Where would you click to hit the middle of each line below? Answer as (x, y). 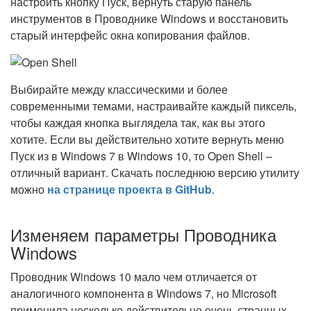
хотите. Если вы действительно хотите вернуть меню (147, 139)
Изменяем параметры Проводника (143, 234)
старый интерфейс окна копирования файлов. (130, 35)
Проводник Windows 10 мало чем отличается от (134, 277)
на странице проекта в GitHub (129, 189)
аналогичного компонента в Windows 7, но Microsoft (143, 293)
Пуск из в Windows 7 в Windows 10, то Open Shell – (141, 156)
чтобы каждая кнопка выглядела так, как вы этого (138, 123)
